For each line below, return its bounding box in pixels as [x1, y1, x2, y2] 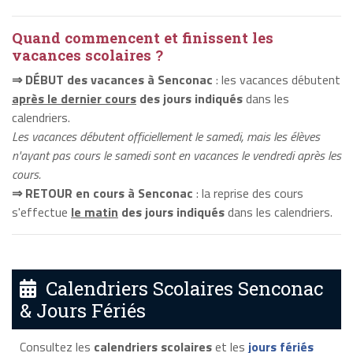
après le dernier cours [12, 88, 136, 108]
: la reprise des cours [193, 183, 303, 203]
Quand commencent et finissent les [12, 28, 273, 47]
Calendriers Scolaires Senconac [36, 276, 323, 302]
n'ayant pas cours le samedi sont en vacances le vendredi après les [12, 145, 341, 165]
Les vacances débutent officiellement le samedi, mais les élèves [12, 126, 320, 146]
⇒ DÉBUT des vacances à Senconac [12, 69, 213, 89]
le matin [71, 202, 118, 221]
